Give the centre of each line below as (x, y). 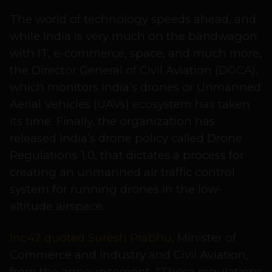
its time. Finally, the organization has (112, 121)
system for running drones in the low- (116, 189)
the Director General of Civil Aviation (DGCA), (134, 70)
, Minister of (204, 238)
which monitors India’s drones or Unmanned (135, 87)
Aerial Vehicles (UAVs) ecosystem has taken (130, 104)
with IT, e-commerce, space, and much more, (136, 53)
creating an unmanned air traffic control (122, 172)
